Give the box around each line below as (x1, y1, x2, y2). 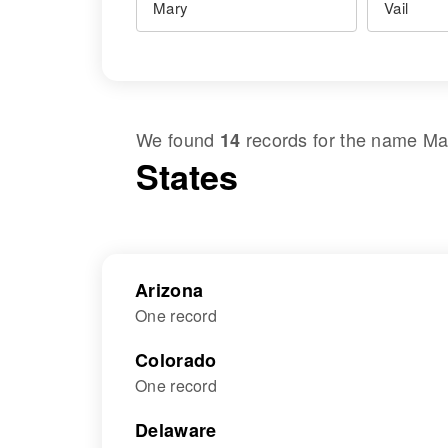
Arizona (135, 277, 204, 303)
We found (136, 126, 220, 152)
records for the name (240, 126, 423, 152)
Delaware (135, 417, 217, 443)
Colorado (135, 347, 217, 373)
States (136, 152, 238, 200)
